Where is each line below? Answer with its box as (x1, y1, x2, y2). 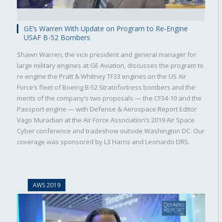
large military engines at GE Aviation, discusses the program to (17, 61, 204, 70)
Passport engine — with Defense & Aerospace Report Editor (17, 105, 197, 114)
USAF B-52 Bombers (24, 33, 90, 43)
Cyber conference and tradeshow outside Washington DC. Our (17, 126, 205, 136)
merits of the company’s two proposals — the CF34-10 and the (17, 94, 202, 103)
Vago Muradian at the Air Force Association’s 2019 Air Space (17, 115, 195, 125)
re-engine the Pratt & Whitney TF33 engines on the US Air (17, 72, 186, 81)
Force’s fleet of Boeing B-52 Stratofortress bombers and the (17, 83, 195, 92)
